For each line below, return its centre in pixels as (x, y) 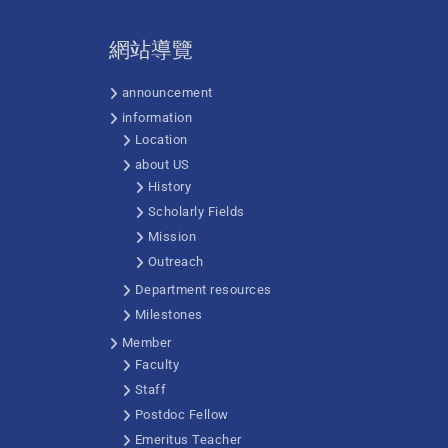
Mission (171, 236)
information (156, 117)
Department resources (203, 289)
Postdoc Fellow (181, 414)
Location (161, 139)
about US (162, 164)
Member (146, 342)
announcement (167, 92)
